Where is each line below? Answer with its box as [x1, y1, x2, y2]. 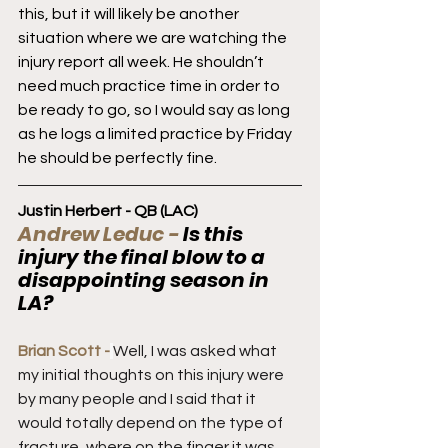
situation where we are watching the [18, 29, 290, 46]
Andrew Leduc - [18, 219, 183, 248]
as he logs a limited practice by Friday [18, 125, 295, 142]
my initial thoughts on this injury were [18, 366, 287, 383]
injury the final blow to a [18, 242, 269, 271]
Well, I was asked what [113, 342, 280, 359]
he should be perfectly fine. [18, 149, 217, 166]
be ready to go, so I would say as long [18, 101, 293, 118]
